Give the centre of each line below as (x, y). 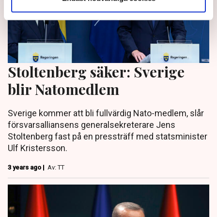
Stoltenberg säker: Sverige (96, 72)
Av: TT (56, 168)
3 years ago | (27, 168)
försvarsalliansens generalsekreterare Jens (92, 125)
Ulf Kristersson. (38, 148)
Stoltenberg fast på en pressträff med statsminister (108, 137)
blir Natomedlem (63, 89)
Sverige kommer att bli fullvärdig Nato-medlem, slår (106, 113)
